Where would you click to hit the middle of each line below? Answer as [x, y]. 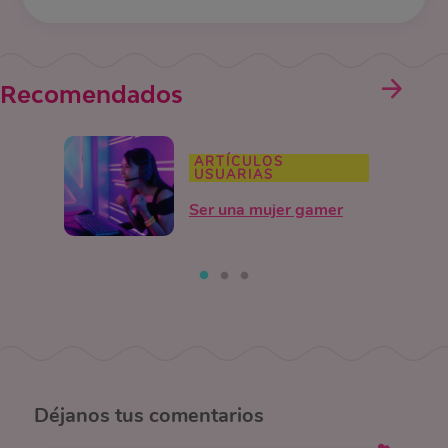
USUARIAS [233, 175]
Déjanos [71, 416]
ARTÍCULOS [238, 162]
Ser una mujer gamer [265, 210]
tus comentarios [186, 416]
